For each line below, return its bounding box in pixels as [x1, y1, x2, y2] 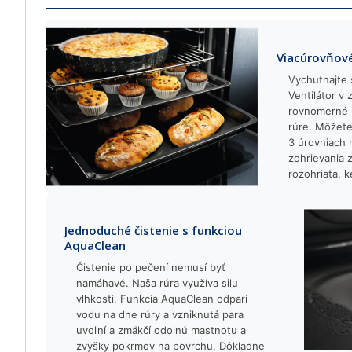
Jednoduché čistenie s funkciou [64, 222, 242, 238]
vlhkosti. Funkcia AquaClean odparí [76, 292, 247, 305]
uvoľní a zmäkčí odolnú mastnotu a [76, 324, 246, 336]
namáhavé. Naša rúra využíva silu [76, 277, 238, 289]
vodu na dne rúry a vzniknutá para [76, 308, 244, 321]
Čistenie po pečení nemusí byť [76, 261, 225, 273]
